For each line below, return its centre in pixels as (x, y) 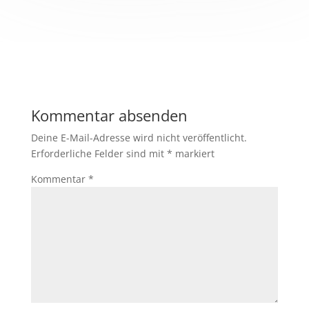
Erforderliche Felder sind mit (99, 154)
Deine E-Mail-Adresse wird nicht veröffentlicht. (139, 138)
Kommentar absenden (109, 116)
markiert (193, 154)
